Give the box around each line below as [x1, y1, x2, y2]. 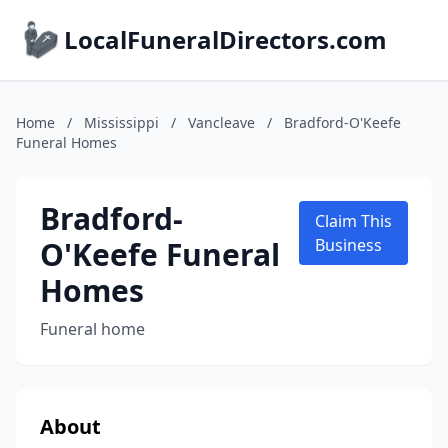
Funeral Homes [16, 133, 117, 152]
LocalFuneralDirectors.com [64, 23, 387, 56]
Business [314, 234, 382, 256]
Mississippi [84, 113, 159, 132]
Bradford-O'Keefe [284, 113, 401, 132]
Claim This [314, 210, 392, 232]
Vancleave [188, 113, 255, 132]
